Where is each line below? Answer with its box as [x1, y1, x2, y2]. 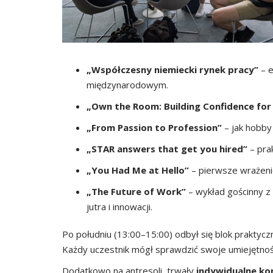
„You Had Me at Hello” [87, 164, 189, 176]
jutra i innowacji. [87, 200, 152, 213]
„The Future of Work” [87, 185, 186, 197]
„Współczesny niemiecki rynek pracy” [87, 63, 258, 76]
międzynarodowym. [87, 79, 168, 91]
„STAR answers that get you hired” [87, 143, 247, 155]
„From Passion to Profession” [87, 121, 222, 133]
